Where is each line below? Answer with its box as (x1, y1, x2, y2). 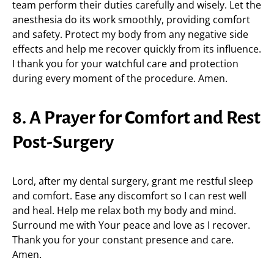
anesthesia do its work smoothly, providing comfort (12, 13, 250, 26)
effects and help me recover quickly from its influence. (12, 42, 261, 56)
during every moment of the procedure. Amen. (12, 72, 228, 85)
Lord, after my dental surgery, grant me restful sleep (12, 174, 253, 188)
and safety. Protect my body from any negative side (12, 28, 248, 41)
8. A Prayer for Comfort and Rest (12, 108, 261, 127)
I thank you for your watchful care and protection (12, 57, 239, 70)
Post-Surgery (12, 132, 114, 152)
